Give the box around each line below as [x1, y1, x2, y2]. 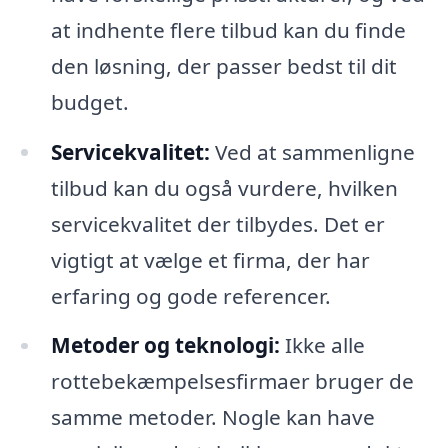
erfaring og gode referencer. [50, 281, 331, 310]
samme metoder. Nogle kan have [50, 403, 375, 432]
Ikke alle [279, 331, 365, 360]
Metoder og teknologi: [50, 331, 280, 360]
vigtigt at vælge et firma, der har [50, 245, 370, 274]
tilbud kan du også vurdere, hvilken [50, 173, 398, 202]
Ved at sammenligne [209, 137, 415, 166]
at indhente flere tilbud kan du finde [50, 15, 406, 44]
